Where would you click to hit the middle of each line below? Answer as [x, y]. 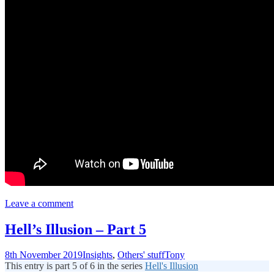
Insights [98, 255]
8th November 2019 [44, 255]
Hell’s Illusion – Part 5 [76, 229]
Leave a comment [39, 203]
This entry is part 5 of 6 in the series [75, 266]
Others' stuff [141, 255]
